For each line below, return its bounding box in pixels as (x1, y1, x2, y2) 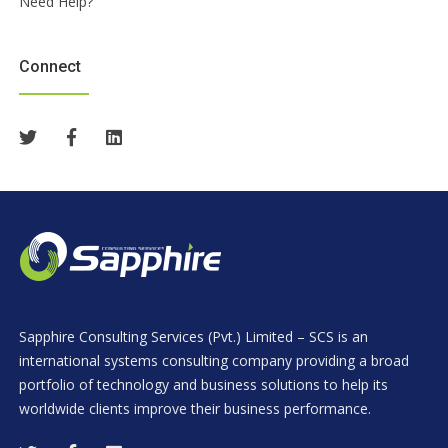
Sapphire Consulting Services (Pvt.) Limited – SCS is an (19, 327, 368, 346)
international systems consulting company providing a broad (19, 351, 409, 370)
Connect (19, 57, 81, 76)
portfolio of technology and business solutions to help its (19, 375, 388, 394)
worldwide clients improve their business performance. (19, 399, 371, 418)
